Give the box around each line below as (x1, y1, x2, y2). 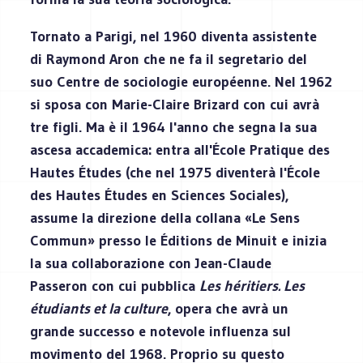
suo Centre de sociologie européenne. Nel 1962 (30, 72, 333, 91)
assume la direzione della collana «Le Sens (30, 208, 301, 227)
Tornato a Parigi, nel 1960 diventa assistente (30, 27, 318, 45)
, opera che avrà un (168, 299, 289, 318)
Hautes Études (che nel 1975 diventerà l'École (30, 163, 321, 181)
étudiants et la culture (30, 299, 169, 318)
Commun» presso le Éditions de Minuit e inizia (30, 231, 327, 250)
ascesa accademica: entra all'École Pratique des (30, 140, 331, 159)
